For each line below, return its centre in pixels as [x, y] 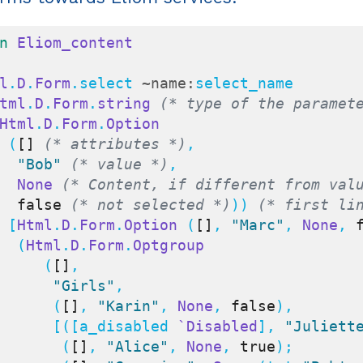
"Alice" [137, 347]
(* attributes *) [115, 144]
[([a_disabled [115, 327]
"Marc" [258, 225]
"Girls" [84, 286]
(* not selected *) [151, 205]
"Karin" [128, 306]
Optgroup [169, 246]
